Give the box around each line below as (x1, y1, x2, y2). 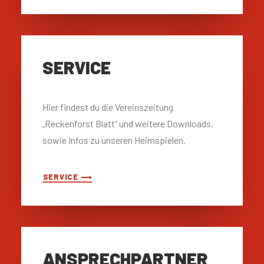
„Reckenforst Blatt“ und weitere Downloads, (42, 118, 213, 129)
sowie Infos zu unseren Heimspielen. (42, 134, 186, 146)
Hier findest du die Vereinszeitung (42, 101, 173, 113)
